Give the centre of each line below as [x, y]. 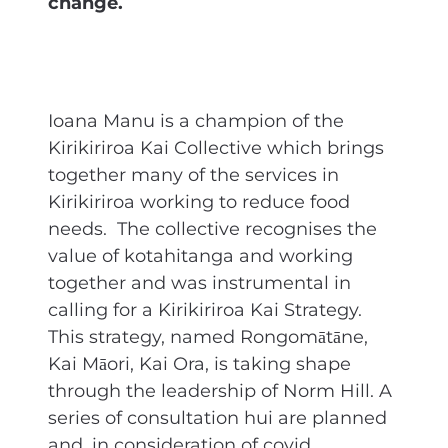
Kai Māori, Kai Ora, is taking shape [199, 364]
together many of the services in [193, 175]
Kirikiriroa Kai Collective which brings [216, 148]
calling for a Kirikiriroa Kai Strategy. [205, 310]
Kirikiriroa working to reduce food [199, 202]
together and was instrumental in [199, 283]
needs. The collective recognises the [212, 229]
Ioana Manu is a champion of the [196, 121]
